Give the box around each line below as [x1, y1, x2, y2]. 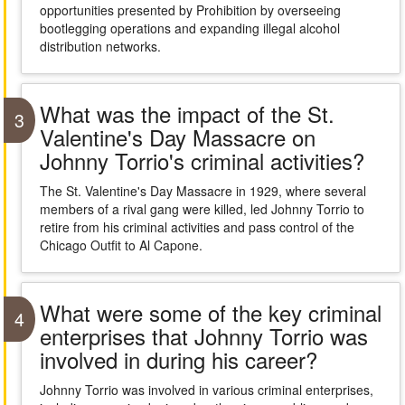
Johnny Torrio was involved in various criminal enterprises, [39, 381, 373, 399]
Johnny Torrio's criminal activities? [39, 145, 364, 176]
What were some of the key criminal [39, 297, 381, 328]
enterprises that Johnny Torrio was [39, 320, 368, 352]
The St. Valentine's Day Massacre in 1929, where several [39, 182, 366, 200]
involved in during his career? [39, 344, 317, 375]
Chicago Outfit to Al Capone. [39, 236, 202, 254]
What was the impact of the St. [39, 98, 334, 129]
